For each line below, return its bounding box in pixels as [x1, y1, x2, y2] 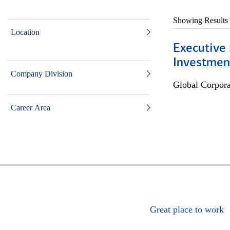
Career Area [11, 103, 50, 112]
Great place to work [150, 204, 224, 215]
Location [11, 28, 40, 36]
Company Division [11, 69, 72, 78]
